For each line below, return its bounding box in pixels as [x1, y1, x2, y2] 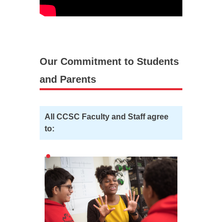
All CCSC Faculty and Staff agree [45, 112, 168, 121]
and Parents [40, 74, 96, 85]
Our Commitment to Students [40, 56, 179, 67]
